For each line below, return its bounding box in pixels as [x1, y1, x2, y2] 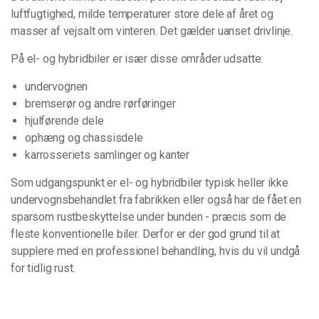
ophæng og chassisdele [25, 131, 143, 145]
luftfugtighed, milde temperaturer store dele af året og [11, 7, 273, 21]
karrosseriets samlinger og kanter [25, 148, 190, 162]
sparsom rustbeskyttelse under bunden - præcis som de [11, 210, 287, 224]
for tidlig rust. [11, 261, 75, 275]
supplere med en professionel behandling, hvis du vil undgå [11, 244, 300, 258]
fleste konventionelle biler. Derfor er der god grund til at [11, 227, 281, 241]
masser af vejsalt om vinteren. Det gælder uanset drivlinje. [11, 24, 293, 38]
